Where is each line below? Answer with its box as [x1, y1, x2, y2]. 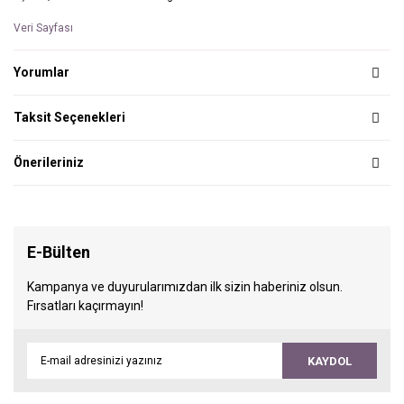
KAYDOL [308, 353, 352, 368]
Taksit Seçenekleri [14, 110, 125, 125]
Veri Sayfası [14, 22, 73, 35]
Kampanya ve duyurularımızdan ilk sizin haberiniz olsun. [27, 280, 343, 295]
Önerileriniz [14, 155, 84, 170]
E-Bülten [27, 243, 90, 262]
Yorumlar [14, 65, 69, 80]
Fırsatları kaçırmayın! [27, 298, 143, 314]
